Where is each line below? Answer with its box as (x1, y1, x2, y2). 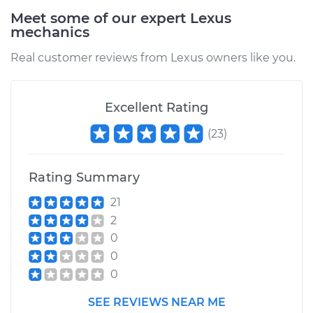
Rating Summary (29, 170, 140, 185)
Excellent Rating (105, 100, 208, 115)
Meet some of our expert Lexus (10, 10, 231, 27)
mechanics (10, 24, 89, 41)
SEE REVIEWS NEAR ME (87, 295, 226, 309)
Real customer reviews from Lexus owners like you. (10, 51, 296, 64)
